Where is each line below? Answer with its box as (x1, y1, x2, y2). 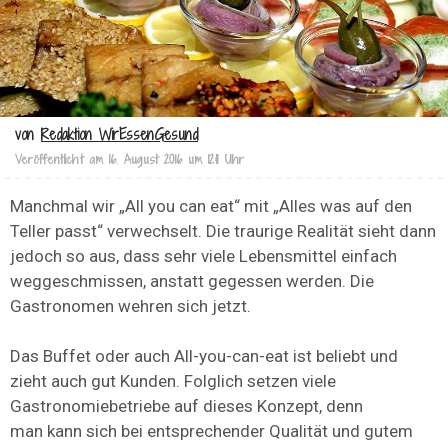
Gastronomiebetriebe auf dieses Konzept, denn (10, 396, 363, 417)
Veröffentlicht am (15, 151, 103, 169)
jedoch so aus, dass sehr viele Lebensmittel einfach (10, 246, 397, 267)
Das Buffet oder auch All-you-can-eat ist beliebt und (10, 346, 398, 367)
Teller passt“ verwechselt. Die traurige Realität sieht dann (10, 221, 436, 242)
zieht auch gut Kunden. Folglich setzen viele (10, 371, 336, 392)
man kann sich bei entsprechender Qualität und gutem (10, 421, 413, 442)
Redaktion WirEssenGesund (41, 124, 198, 146)
